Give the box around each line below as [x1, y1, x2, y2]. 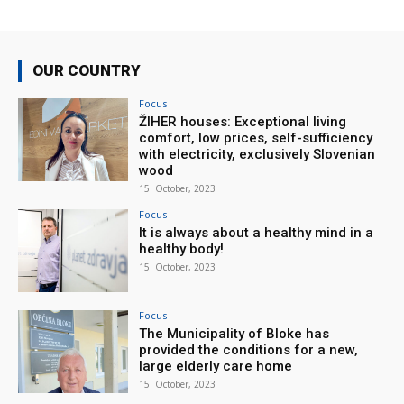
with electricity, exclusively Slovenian [139, 146, 376, 163]
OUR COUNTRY [32, 61, 141, 80]
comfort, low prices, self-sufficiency [139, 130, 373, 147]
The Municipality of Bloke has [139, 325, 330, 342]
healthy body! [139, 241, 225, 258]
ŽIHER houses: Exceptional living [139, 114, 347, 131]
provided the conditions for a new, [139, 341, 359, 358]
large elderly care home [139, 357, 293, 374]
